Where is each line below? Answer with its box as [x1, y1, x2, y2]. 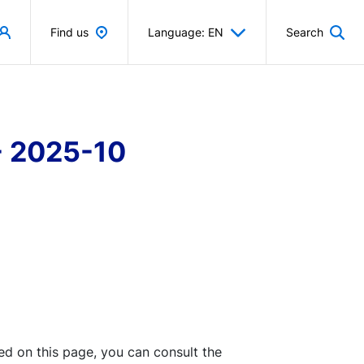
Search [286, 25, 323, 39]
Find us [50, 25, 89, 39]
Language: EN [148, 25, 223, 39]
